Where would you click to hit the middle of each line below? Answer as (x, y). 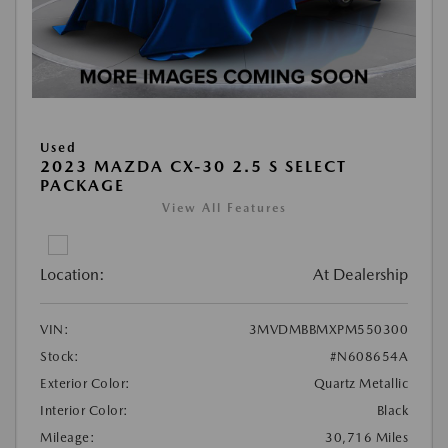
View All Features (224, 207)
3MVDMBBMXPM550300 (328, 329)
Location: (72, 274)
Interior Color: (84, 410)
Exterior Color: (85, 383)
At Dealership (360, 274)
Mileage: (67, 437)
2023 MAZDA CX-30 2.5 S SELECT (193, 166)
